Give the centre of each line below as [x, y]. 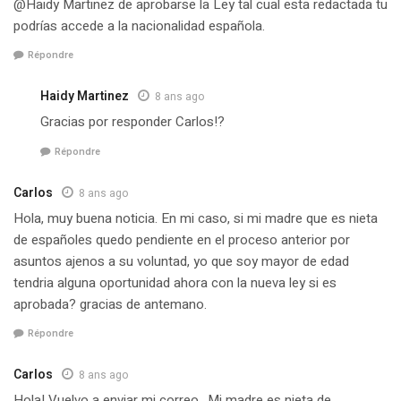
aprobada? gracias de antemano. [110, 304]
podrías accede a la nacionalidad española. [139, 26]
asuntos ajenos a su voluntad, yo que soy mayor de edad [181, 261]
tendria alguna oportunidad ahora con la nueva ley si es [175, 282]
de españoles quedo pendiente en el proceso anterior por [182, 239]
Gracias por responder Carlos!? [132, 122]
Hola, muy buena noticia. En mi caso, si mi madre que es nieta [196, 218]
